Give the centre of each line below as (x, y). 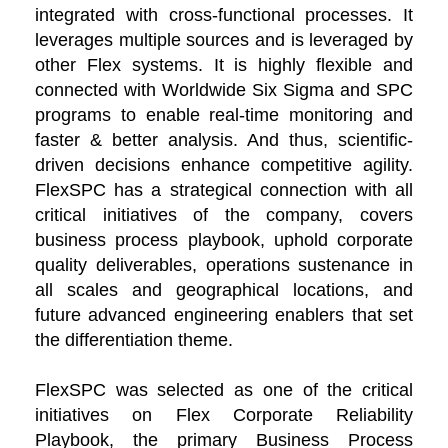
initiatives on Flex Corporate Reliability (224, 415)
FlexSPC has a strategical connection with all (224, 190)
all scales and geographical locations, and (224, 290)
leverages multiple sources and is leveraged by (224, 40)
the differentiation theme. (134, 340)
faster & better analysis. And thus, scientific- (224, 140)
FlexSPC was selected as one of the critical (224, 390)
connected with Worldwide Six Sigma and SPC (224, 90)
